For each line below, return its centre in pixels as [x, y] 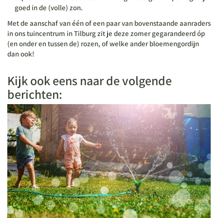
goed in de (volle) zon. [49, 8]
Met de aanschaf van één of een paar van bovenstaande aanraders [109, 23]
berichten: [35, 94]
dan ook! [22, 54]
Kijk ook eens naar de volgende [90, 80]
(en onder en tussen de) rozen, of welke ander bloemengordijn [103, 43]
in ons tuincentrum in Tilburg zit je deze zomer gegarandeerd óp [106, 33]
